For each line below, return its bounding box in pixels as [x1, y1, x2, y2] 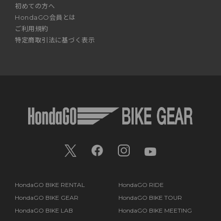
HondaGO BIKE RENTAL [15, 181, 85, 188]
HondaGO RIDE [118, 181, 164, 188]
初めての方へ [15, 1, 55, 10]
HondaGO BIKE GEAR [15, 193, 78, 201]
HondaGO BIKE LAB [15, 206, 73, 214]
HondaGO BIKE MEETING [118, 206, 192, 214]
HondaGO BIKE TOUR [118, 193, 182, 201]
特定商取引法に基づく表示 [15, 36, 95, 44]
